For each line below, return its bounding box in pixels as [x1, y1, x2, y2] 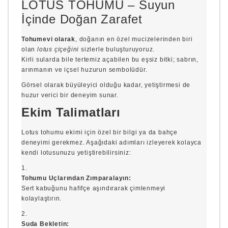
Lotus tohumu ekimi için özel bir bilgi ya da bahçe [21, 129, 178, 136]
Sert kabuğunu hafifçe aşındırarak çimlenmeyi [21, 185, 166, 192]
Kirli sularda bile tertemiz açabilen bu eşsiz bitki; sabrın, [21, 56, 198, 64]
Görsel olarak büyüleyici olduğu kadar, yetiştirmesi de [21, 81, 191, 89]
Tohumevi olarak [21, 36, 75, 43]
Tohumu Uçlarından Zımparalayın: [21, 175, 131, 182]
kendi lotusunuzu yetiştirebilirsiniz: [21, 149, 131, 157]
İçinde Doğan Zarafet [21, 12, 143, 26]
